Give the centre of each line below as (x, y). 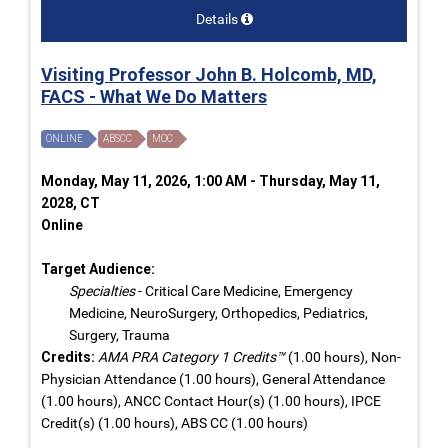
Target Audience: (98, 268)
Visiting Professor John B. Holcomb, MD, (209, 74)
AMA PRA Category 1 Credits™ (191, 356)
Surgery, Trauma (119, 334)
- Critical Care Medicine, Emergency (244, 290)
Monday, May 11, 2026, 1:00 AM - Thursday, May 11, (210, 180)
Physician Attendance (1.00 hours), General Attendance (213, 378)
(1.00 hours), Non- (343, 356)
